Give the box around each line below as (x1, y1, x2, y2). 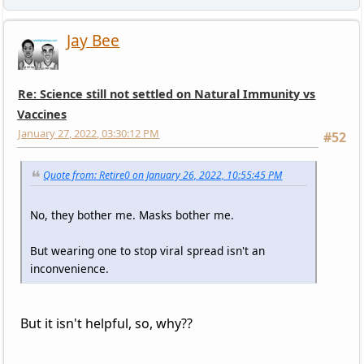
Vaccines (16, 106, 67, 123)
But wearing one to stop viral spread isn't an (29, 243, 265, 259)
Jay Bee (67, 29, 120, 52)
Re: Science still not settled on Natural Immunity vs (18, 86, 316, 102)
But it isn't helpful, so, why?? (19, 314, 193, 333)
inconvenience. (29, 261, 109, 277)
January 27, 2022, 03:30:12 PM (18, 126, 160, 141)
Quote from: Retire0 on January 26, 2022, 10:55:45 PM (43, 168, 283, 183)
